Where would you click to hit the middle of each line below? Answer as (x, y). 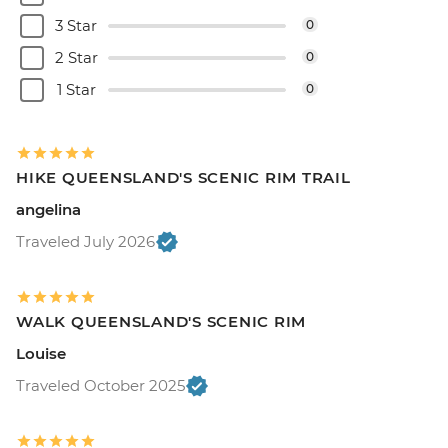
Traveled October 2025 (100, 385)
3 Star (76, 25)
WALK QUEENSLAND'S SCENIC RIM (161, 321)
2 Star (76, 57)
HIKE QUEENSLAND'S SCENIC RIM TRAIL (183, 177)
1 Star (76, 89)
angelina (48, 209)
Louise (41, 353)
